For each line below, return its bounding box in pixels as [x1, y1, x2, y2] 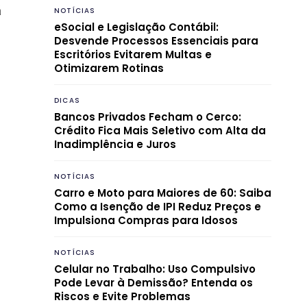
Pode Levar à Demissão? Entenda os [54, 275, 253, 290]
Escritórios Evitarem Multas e [54, 47, 212, 62]
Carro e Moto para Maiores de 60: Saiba [54, 185, 271, 200]
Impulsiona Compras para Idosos [54, 212, 238, 228]
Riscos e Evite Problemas [54, 288, 191, 304]
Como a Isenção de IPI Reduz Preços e [54, 199, 261, 214]
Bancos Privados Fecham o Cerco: [54, 109, 241, 124]
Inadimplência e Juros [54, 136, 176, 151]
